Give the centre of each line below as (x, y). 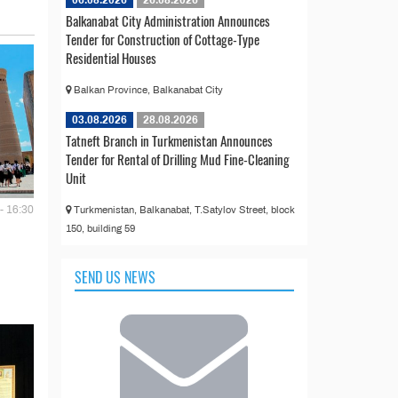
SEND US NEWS (115, 277)
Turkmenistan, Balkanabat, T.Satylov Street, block (183, 209)
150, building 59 (100, 228)
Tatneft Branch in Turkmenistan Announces (169, 140)
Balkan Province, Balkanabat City (147, 89)
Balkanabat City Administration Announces (167, 20)
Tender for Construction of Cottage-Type (162, 39)
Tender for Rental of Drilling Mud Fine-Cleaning (177, 159)
